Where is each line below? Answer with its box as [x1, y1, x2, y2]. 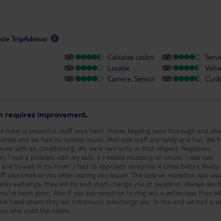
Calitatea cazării [108, 52, 154, 62]
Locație [108, 63, 129, 73]
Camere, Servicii [108, 74, 154, 83]
